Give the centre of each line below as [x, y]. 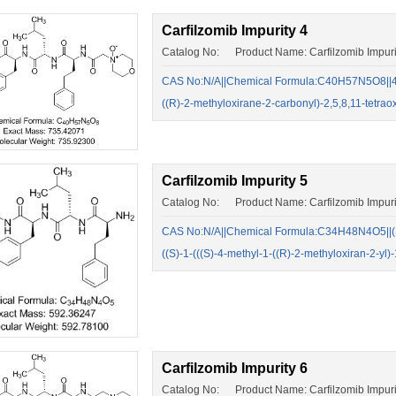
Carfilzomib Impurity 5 [235, 181]
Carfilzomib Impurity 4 [235, 31]
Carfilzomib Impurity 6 [235, 368]
